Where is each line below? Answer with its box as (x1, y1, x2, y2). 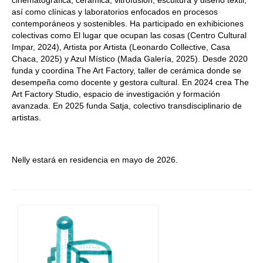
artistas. (12, 113, 41, 123)
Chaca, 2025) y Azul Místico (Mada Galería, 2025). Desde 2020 (12, 54, 248, 64)
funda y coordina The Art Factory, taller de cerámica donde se (12, 66, 241, 76)
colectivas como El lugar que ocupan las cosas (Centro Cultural (12, 31, 247, 41)
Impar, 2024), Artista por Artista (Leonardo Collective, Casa (12, 42, 230, 52)
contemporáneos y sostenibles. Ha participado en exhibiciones (12, 19, 244, 29)
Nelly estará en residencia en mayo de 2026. (12, 155, 178, 165)
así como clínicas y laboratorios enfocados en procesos (12, 7, 218, 17)
